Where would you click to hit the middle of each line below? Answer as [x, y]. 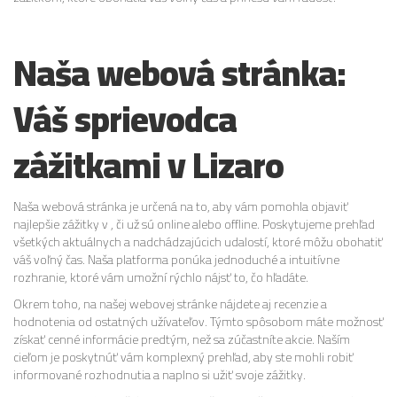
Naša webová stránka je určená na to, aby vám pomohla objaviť [181, 206]
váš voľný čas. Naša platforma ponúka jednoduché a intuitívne [176, 259]
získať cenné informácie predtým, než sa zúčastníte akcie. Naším [182, 339]
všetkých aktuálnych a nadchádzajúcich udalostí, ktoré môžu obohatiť [198, 241]
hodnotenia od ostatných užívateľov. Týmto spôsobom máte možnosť [198, 321]
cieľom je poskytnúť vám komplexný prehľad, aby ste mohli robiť [183, 357]
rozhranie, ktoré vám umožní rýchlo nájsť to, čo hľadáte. [161, 277]
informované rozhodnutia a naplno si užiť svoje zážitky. [160, 374]
